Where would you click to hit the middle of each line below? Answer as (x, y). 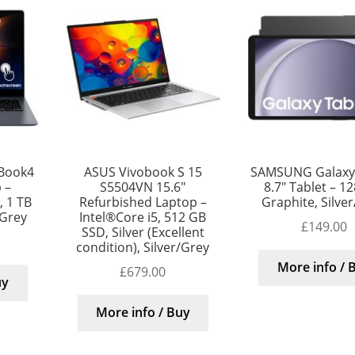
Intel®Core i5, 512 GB (143, 218)
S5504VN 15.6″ (143, 187)
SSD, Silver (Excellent (143, 233)
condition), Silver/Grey (143, 248)
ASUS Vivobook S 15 (143, 172)
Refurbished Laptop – (143, 202)
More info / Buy (143, 313)
